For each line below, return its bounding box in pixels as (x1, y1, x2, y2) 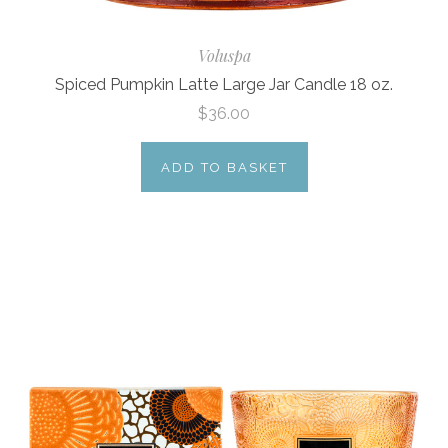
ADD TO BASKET (160, 159, 288, 175)
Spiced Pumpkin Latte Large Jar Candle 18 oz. (55, 75, 393, 95)
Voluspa (197, 44, 251, 66)
